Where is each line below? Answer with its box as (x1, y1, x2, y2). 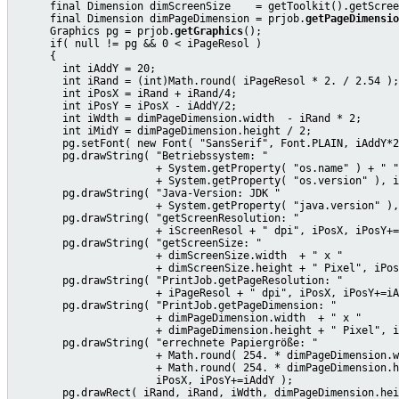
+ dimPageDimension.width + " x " (12, 311, 362, 324)
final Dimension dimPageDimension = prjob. (12, 12, 305, 25)
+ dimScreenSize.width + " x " (12, 248, 343, 262)
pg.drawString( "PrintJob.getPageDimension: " (12, 298, 337, 312)
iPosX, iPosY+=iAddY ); (12, 373, 293, 387)
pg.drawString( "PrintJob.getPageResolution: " (12, 273, 343, 287)
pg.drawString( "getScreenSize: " (12, 236, 262, 249)
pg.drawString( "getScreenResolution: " (12, 211, 299, 224)
